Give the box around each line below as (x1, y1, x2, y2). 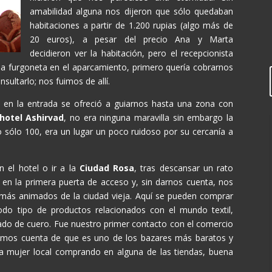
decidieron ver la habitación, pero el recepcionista (30, 47, 233, 59)
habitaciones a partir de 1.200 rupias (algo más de (30, 19, 233, 31)
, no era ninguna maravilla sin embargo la (64, 112, 233, 123)
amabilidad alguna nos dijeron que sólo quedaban (30, 5, 233, 17)
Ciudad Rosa (79, 162, 135, 174)
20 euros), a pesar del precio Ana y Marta (30, 33, 233, 45)
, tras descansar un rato (134, 162, 234, 174)
